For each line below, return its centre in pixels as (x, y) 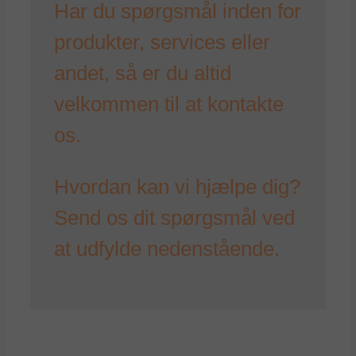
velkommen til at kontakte (169, 104)
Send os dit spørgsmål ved (174, 218)
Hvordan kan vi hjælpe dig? (177, 187)
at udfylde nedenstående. (167, 249)
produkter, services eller (162, 43)
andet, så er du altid (143, 74)
